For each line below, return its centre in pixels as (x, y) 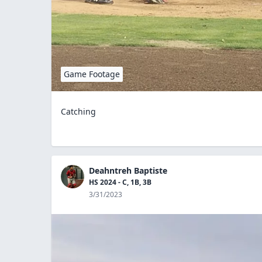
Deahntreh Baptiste (128, 170)
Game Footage (92, 74)
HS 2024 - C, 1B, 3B (120, 182)
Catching (78, 111)
